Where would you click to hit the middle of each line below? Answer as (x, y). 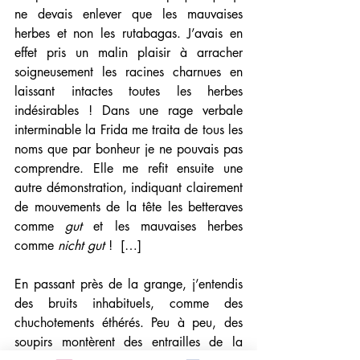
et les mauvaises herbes (163, 227)
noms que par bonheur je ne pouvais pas (129, 149)
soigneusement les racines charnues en (129, 72)
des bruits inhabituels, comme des (129, 304)
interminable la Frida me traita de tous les (129, 130)
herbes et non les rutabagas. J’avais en (129, 34)
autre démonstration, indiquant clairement (129, 188)
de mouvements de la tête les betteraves (129, 207)
